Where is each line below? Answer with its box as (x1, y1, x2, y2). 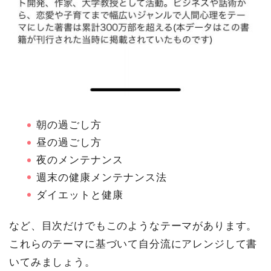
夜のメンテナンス (36, 154, 123, 166)
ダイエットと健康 (36, 189, 123, 201)
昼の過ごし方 (36, 137, 102, 149)
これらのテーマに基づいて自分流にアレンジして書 (9, 238, 258, 250)
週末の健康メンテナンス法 (36, 172, 167, 184)
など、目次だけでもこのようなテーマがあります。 (9, 220, 258, 232)
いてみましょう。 (9, 256, 96, 269)
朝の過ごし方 (36, 119, 102, 131)
